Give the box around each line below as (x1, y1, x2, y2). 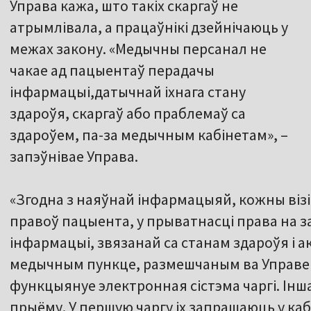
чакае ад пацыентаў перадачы (10, 60, 215, 81)
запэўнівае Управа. (10, 146, 138, 167)
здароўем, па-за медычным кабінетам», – (10, 125, 288, 145)
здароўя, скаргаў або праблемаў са (10, 103, 246, 124)
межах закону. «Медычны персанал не (10, 39, 267, 59)
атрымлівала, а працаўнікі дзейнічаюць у (10, 17, 288, 37)
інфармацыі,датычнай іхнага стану (10, 82, 246, 102)
